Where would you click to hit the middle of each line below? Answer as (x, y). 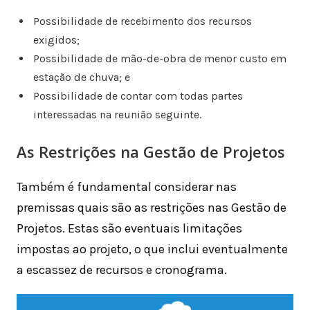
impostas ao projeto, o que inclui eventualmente (152, 249)
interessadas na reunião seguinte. (117, 115)
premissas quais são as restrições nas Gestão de (152, 208)
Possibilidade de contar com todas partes (138, 96)
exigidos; (56, 40)
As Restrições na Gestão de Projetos (151, 152)
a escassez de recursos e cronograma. (122, 270)
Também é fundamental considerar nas (127, 187)
